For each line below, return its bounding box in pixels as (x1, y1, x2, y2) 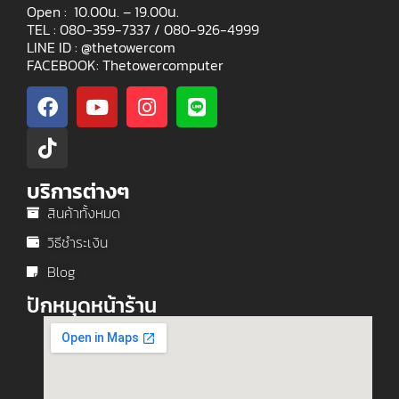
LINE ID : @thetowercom (27, 36, 175, 58)
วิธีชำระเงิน (46, 232, 108, 254)
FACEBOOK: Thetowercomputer (27, 53, 227, 76)
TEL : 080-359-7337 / (27, 18, 164, 40)
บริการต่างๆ (27, 176, 130, 208)
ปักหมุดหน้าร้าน (27, 290, 157, 322)
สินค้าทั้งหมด (46, 202, 120, 224)
